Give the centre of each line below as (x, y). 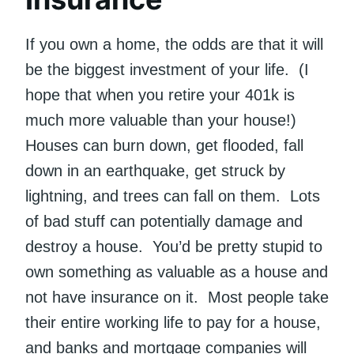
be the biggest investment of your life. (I (167, 70)
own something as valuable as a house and (177, 272)
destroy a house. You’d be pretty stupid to (174, 247)
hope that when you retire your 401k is (160, 95)
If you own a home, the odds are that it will (174, 45)
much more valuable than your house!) (163, 121)
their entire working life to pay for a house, (173, 323)
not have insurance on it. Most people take (177, 298)
